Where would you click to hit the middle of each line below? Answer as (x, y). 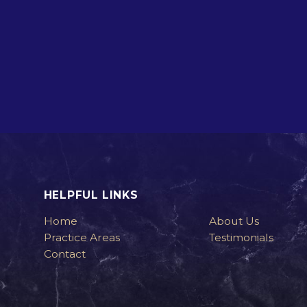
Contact (64, 254)
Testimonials (242, 238)
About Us (234, 221)
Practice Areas (82, 238)
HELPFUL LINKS (91, 195)
